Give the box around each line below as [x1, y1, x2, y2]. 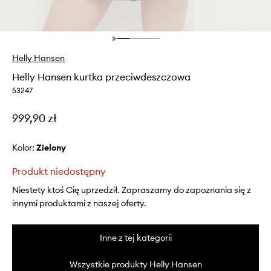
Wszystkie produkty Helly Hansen [69, 258, 202, 270]
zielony [42, 142, 66, 153]
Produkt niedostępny [12, 165, 106, 177]
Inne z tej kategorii [99, 232, 172, 243]
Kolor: [12, 142, 36, 153]
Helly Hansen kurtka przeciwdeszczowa [12, 70, 191, 83]
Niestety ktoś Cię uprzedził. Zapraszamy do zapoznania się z [12, 184, 251, 195]
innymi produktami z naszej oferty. [12, 197, 146, 209]
